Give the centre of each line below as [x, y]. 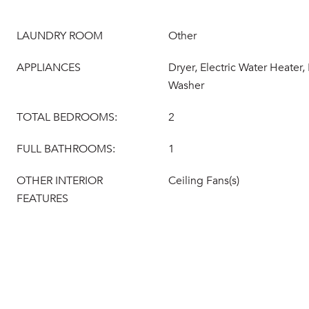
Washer [186, 86]
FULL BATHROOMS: [66, 149]
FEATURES [42, 199]
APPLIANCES [49, 68]
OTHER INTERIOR [60, 181]
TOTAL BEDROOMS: [67, 117]
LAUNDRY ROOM [60, 36]
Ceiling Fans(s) [204, 181]
